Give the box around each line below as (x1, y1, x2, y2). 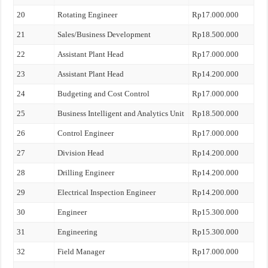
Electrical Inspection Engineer (57, 188, 156, 197)
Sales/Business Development (57, 30, 151, 39)
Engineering (57, 227, 98, 236)
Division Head (57, 148, 105, 157)
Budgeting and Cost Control (57, 89, 150, 98)
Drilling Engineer (57, 168, 115, 177)
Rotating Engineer (57, 10, 118, 19)
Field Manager (57, 247, 105, 256)
